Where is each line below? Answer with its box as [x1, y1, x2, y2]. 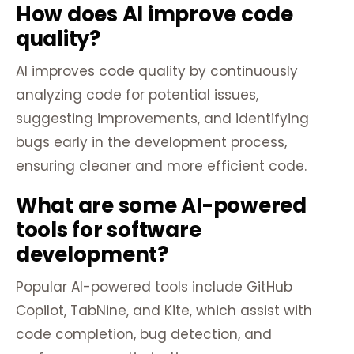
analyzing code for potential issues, [16, 85, 258, 105]
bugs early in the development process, [16, 133, 287, 153]
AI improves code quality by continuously [16, 62, 298, 81]
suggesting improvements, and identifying [16, 109, 309, 129]
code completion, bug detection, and [16, 325, 272, 345]
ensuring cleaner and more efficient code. [16, 156, 307, 176]
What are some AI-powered [16, 191, 307, 220]
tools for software [16, 216, 201, 245]
